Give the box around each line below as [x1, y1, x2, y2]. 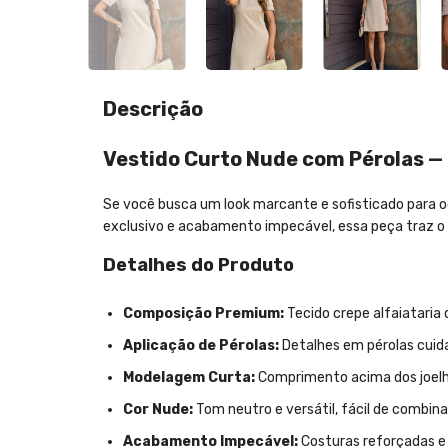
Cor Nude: [123, 401, 193, 419]
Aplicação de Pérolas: [123, 337, 279, 355]
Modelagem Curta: [123, 369, 255, 387]
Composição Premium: [123, 305, 284, 323]
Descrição [103, 97, 203, 122]
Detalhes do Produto [103, 254, 294, 277]
